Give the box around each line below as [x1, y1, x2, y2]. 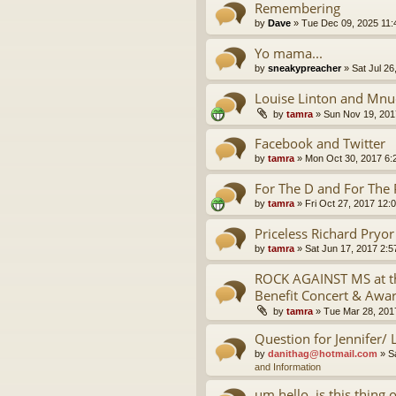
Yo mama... [255, 44, 323, 63]
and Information [255, 362, 321, 373]
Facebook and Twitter [255, 134, 385, 153]
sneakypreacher [268, 63, 341, 74]
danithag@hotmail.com [268, 348, 377, 360]
